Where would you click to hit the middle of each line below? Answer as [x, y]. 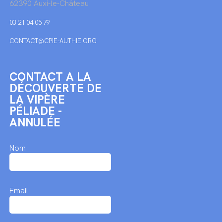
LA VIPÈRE [37, 100]
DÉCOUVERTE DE [55, 88]
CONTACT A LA [50, 77]
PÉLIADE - [35, 111]
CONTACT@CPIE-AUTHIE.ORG [53, 41]
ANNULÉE [35, 122]
